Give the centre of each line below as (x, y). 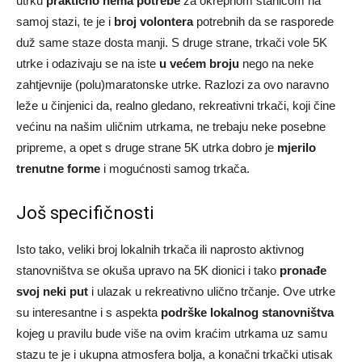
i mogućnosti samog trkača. (175, 168)
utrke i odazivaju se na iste (88, 63)
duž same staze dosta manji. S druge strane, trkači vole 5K (172, 42)
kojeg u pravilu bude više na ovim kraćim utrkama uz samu (172, 333)
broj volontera (154, 21)
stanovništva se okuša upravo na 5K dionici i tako (148, 270)
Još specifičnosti (85, 213)
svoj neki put (52, 291)
